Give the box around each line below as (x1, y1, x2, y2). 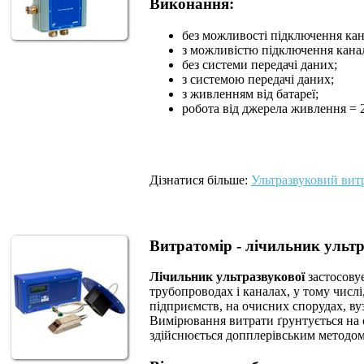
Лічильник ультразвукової (149, 270, 305, 284)
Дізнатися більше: (149, 172, 251, 187)
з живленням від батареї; (182, 86, 318, 101)
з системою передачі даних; (182, 71, 334, 86)
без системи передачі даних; (182, 57, 337, 71)
